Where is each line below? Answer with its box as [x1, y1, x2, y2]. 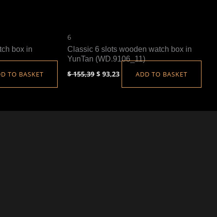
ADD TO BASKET [136, 69, 187, 78]
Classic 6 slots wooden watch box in [67, 45, 192, 53]
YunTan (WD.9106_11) [67, 54, 145, 63]
